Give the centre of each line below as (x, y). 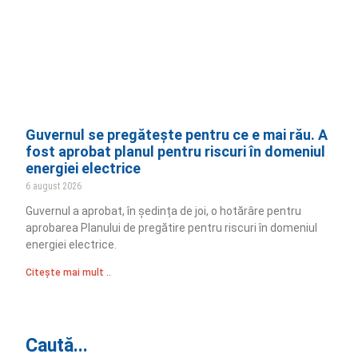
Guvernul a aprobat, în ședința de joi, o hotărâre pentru (164, 211)
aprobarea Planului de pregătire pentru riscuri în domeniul (172, 227)
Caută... (57, 345)
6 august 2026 (54, 186)
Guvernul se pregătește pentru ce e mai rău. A (177, 134)
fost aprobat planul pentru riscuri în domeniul (176, 151)
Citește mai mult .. (69, 272)
